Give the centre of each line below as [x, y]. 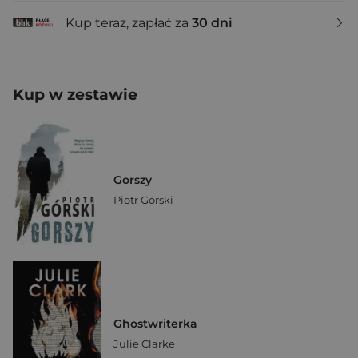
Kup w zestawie [75, 95]
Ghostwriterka [155, 323]
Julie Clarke [144, 343]
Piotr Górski [143, 199]
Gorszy [133, 179]
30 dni [212, 22]
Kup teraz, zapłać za [129, 22]
